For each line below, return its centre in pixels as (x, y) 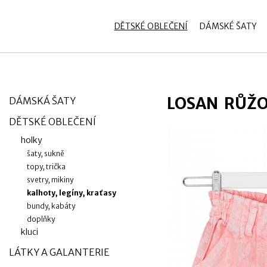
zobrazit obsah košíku (139, 24)
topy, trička (46, 167)
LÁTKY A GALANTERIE (59, 252)
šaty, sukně (46, 153)
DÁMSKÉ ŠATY (228, 26)
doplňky (41, 219)
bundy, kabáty (51, 206)
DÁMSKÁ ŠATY (42, 101)
